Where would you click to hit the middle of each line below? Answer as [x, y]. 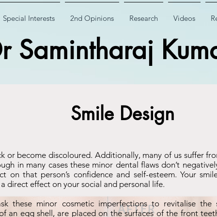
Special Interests [29, 18]
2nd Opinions [92, 18]
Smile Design [122, 114]
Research [144, 18]
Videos [184, 18]
